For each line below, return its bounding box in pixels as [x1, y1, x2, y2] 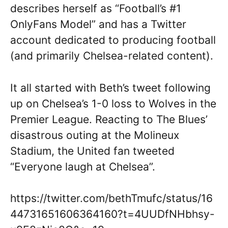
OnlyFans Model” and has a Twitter [10, 18, 186, 31]
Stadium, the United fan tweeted [10, 144, 175, 157]
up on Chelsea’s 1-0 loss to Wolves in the [10, 97, 216, 110]
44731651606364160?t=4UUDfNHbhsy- [10, 208, 215, 220]
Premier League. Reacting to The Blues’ [10, 112, 208, 126]
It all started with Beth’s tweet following [10, 81, 211, 94]
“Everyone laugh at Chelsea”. [10, 160, 155, 173]
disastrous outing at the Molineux [10, 128, 179, 141]
